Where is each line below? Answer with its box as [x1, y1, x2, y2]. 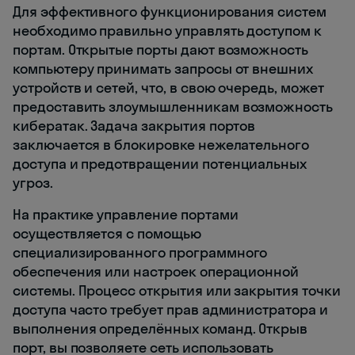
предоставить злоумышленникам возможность [13, 97, 334, 116]
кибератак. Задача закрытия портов [13, 116, 256, 135]
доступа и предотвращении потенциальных [13, 154, 307, 173]
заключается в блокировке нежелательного [13, 135, 310, 154]
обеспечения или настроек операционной [13, 261, 300, 281]
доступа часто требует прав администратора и [13, 300, 328, 319]
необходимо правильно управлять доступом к [13, 21, 322, 40]
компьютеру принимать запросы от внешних [13, 59, 314, 78]
